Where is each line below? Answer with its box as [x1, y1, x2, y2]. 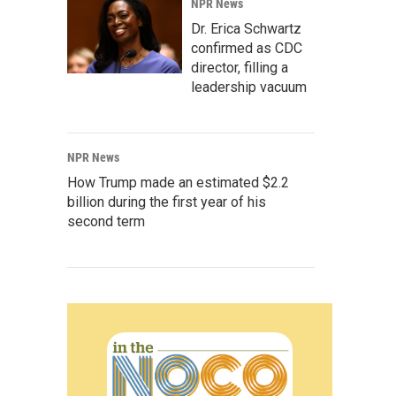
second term [67, 213, 145, 230]
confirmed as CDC [191, 40, 302, 57]
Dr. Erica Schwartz [191, 20, 301, 37]
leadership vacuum [191, 79, 307, 95]
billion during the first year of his [67, 194, 266, 210]
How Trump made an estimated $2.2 [67, 174, 289, 191]
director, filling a [191, 59, 288, 76]
